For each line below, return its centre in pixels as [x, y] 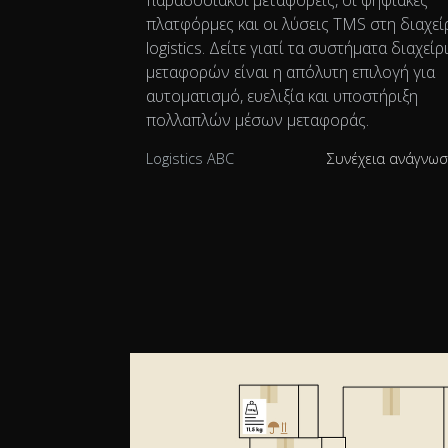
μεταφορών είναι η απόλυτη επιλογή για [290, 71]
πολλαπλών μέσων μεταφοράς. [257, 119]
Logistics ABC [190, 158]
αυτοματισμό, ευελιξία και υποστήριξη [282, 95]
